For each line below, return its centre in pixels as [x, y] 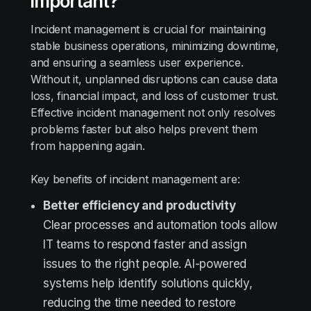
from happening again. [88, 146]
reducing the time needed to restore [140, 303]
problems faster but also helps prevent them [144, 129]
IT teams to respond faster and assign [145, 244]
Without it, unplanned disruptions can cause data [154, 79]
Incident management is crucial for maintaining [148, 29]
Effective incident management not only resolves [153, 112]
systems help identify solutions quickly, [148, 283]
